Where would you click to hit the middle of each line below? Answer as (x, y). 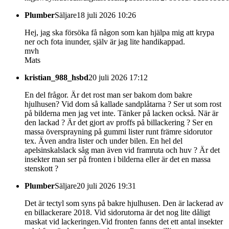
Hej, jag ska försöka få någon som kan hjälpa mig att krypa (119, 32)
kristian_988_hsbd (56, 77)
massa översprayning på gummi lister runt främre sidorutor (118, 131)
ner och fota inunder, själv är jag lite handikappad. (105, 41)
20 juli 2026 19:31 (106, 186)
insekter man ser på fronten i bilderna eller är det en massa (118, 159)
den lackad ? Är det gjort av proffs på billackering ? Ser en (119, 122)
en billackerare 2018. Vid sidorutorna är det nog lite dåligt (117, 212)
